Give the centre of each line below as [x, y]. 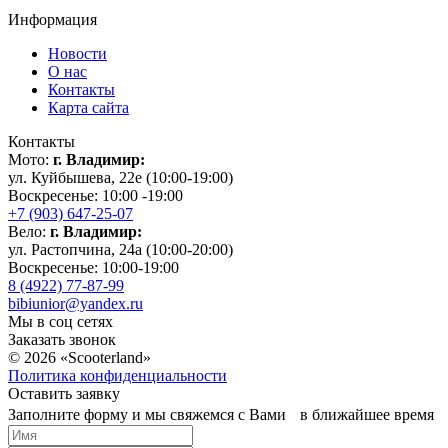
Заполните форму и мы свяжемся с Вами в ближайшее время [221, 414]
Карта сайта [88, 107]
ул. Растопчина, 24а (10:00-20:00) [120, 249]
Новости [77, 53]
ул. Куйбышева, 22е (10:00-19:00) [120, 177]
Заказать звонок [62, 339]
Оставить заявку [64, 393]
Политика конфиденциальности [117, 375]
